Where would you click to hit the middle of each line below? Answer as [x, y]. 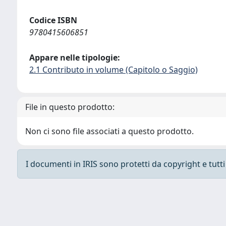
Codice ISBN [53, 20]
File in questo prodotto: [70, 107]
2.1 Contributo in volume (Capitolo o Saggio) [114, 70]
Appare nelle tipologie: [75, 58]
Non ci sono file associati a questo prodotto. [109, 131]
